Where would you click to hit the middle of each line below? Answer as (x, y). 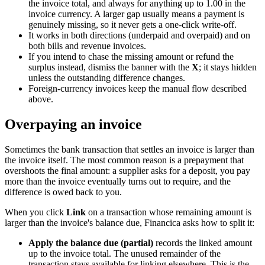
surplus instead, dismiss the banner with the (110, 67)
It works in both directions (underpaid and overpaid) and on (139, 35)
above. (41, 99)
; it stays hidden (228, 67)
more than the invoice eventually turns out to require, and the (118, 182)
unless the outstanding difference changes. (107, 78)
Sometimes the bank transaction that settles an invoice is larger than (130, 150)
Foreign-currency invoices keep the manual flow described (138, 89)
